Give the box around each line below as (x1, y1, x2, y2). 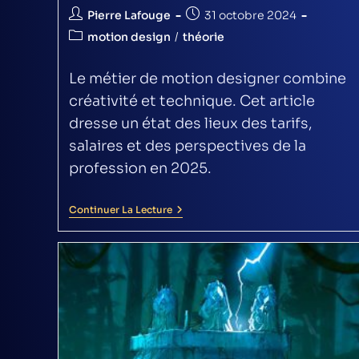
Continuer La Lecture (68, 203, 172, 216)
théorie (182, 29, 224, 44)
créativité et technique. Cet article (68, 91, 315, 110)
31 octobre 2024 (204, 7, 296, 22)
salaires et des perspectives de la (68, 136, 306, 155)
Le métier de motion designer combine (68, 69, 346, 87)
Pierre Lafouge (87, 7, 171, 22)
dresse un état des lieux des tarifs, (68, 114, 313, 132)
